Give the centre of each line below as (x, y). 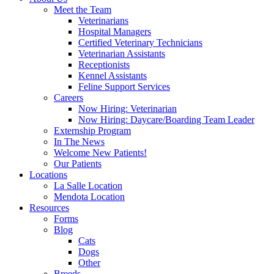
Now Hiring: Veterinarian (128, 108)
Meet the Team (83, 9)
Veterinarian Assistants (122, 53)
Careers (68, 97)
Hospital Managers (115, 31)
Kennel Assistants (113, 75)
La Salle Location (88, 185)
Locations (48, 174)
